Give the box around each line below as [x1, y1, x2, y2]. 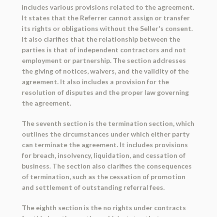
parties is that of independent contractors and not [21, 46, 186, 54]
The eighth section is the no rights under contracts [21, 203, 186, 212]
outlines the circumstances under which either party [21, 130, 189, 139]
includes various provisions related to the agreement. [21, 3, 194, 12]
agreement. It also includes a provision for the [21, 77, 169, 86]
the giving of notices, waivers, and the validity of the [21, 67, 189, 76]
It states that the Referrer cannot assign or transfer [21, 14, 190, 22]
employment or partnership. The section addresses [21, 56, 186, 65]
